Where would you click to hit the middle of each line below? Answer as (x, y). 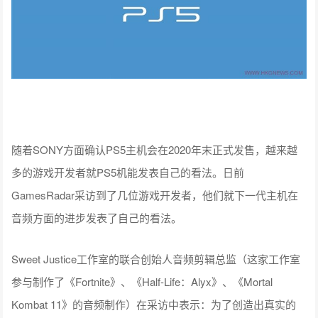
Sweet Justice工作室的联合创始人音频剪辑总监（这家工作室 (156, 258)
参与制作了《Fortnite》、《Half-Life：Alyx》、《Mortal (142, 281)
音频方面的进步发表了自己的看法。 (97, 217)
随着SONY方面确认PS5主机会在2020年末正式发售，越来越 (155, 149)
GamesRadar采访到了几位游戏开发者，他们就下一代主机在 (155, 194)
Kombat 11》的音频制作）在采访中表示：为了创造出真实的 (154, 304)
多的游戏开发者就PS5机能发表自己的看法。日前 (128, 172)
